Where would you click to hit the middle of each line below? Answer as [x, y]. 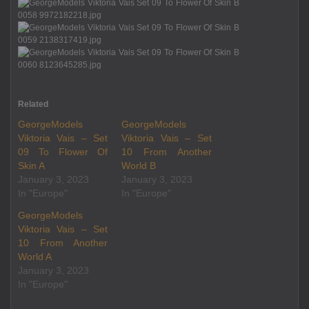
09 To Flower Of [63, 152]
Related [33, 104]
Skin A [31, 166]
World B [139, 166]
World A [35, 257]
